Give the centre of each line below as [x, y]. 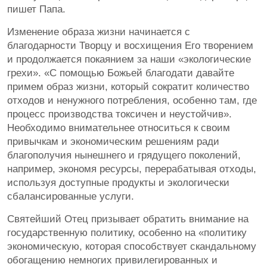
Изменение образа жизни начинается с [99, 32]
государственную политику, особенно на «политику [127, 233]
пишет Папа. [36, 10]
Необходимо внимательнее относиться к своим [119, 128]
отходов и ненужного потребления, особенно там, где [132, 101]
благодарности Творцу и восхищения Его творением [130, 46]
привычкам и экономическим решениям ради [113, 142]
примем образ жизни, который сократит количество [128, 87]
